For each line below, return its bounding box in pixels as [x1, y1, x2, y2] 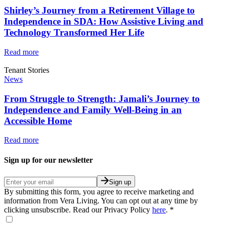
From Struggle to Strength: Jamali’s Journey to [4, 93, 200, 104]
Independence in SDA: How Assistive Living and [4, 16, 203, 27]
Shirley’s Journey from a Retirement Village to [4, 5, 195, 16]
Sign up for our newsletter [4, 155, 93, 164]
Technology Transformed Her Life [4, 27, 144, 38]
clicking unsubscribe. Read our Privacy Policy [4, 205, 152, 214]
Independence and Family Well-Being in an [4, 104, 182, 115]
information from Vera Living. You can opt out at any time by [4, 196, 198, 205]
